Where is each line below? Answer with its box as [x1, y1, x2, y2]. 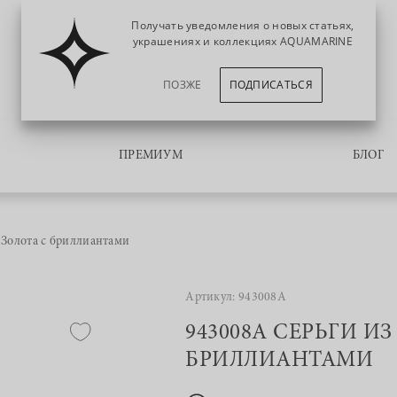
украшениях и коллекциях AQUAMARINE [132, 34, 354, 49]
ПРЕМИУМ [118, 150, 183, 162]
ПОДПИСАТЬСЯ [229, 77, 313, 92]
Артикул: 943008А [185, 292, 287, 304]
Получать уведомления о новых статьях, [131, 18, 354, 33]
